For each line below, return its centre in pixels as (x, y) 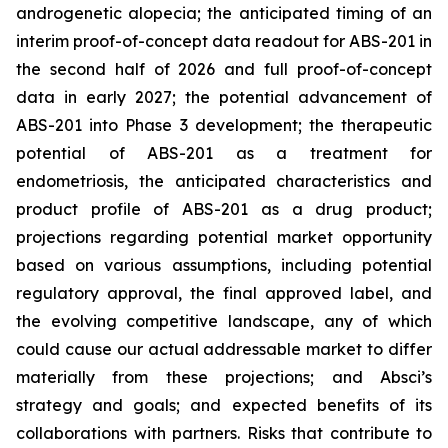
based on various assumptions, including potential (224, 265)
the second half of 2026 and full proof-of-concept (224, 69)
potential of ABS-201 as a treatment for (224, 153)
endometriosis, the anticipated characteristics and (224, 181)
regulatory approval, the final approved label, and (224, 293)
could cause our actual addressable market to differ (224, 349)
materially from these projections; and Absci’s (224, 377)
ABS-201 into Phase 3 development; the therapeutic (224, 125)
